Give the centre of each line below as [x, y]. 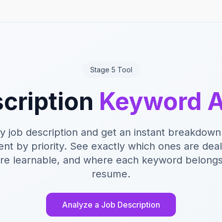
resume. [111, 174]
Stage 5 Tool [111, 70]
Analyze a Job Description [111, 205]
